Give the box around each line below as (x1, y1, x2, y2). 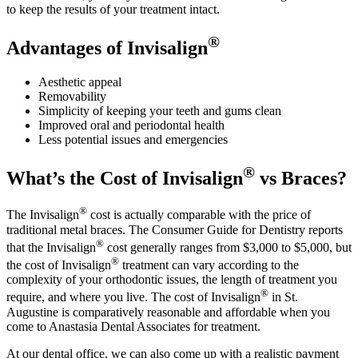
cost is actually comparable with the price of (87, 208, 311, 222)
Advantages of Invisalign (6, 37, 208, 58)
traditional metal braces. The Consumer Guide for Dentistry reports (6, 222, 343, 237)
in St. (268, 290, 298, 304)
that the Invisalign (6, 241, 96, 255)
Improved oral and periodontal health (38, 117, 225, 132)
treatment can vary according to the (119, 258, 299, 272)
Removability (38, 89, 106, 103)
